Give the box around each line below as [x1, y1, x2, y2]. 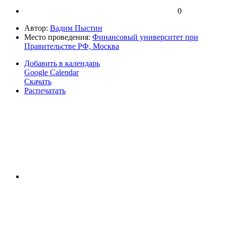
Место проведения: [24, 32, 92, 41]
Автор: [24, 23, 50, 32]
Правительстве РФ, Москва [24, 41, 119, 50]
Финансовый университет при [92, 32, 198, 41]
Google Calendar [24, 68, 79, 77]
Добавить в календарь [24, 59, 100, 68]
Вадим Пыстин [50, 23, 102, 32]
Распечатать [24, 86, 66, 95]
